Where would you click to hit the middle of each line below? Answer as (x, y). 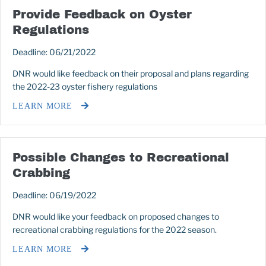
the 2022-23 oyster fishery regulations (85, 87)
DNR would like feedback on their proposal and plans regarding (131, 74)
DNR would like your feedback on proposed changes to (116, 217)
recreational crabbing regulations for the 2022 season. (115, 230)
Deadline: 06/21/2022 (54, 52)
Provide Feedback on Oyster (102, 15)
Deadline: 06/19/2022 (54, 195)
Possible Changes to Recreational (121, 158)
